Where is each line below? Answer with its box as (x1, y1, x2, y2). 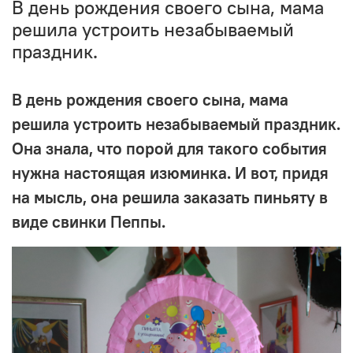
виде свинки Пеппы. (12, 210, 165, 232)
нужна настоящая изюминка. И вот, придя (12, 162, 329, 184)
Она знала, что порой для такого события (12, 137, 327, 159)
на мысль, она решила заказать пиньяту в (12, 186, 328, 208)
